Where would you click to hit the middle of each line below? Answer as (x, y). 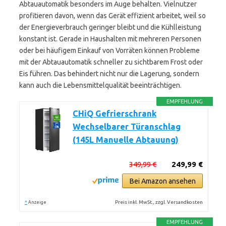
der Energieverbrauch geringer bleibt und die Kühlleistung (110, 27)
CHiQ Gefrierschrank (115, 114)
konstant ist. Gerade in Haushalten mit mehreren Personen (110, 39)
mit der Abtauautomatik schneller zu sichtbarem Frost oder (111, 62)
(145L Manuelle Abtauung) (126, 140)
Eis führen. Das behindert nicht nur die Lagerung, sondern (109, 74)
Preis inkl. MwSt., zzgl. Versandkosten (159, 202)
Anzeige (37, 202)
